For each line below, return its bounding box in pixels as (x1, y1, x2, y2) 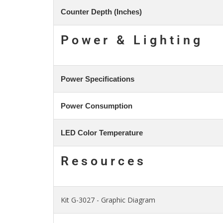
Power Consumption (61, 101, 132, 110)
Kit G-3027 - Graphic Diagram (61, 195, 155, 205)
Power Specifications (61, 74, 134, 83)
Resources (61, 153, 146, 168)
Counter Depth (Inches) (61, 7, 142, 16)
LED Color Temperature (61, 128, 143, 137)
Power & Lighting (61, 32, 203, 47)
